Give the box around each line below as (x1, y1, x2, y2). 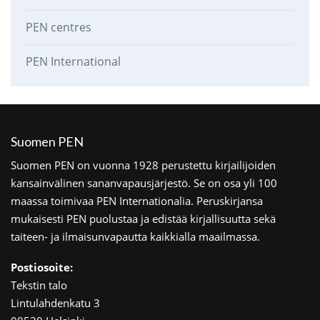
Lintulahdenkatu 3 (11, 295, 100, 310)
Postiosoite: (11, 259, 73, 274)
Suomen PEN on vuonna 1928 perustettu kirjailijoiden (11, 157, 276, 172)
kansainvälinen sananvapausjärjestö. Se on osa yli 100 (11, 175, 277, 190)
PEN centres (25, 19, 91, 35)
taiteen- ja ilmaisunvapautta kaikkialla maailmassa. (11, 229, 260, 244)
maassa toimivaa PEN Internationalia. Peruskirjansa (11, 193, 263, 208)
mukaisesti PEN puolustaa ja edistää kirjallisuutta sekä (11, 211, 276, 226)
